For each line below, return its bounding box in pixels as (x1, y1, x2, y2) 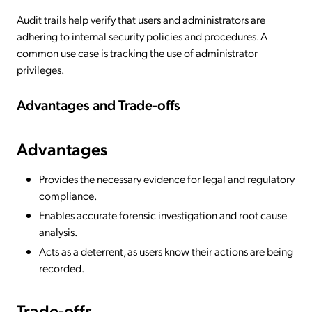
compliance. (39, 187, 97, 203)
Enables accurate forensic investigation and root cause (39, 207, 287, 222)
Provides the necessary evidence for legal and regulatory (39, 171, 295, 186)
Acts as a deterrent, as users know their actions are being (39, 243, 293, 258)
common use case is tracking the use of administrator (17, 45, 258, 61)
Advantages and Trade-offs (17, 95, 180, 114)
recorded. (39, 260, 84, 275)
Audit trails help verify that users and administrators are (17, 12, 265, 27)
